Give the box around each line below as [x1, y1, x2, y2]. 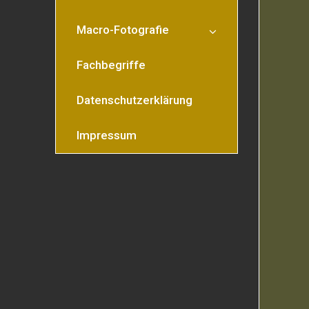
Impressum [77, 128, 137, 142]
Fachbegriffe [77, 57, 146, 72]
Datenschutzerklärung [77, 92, 192, 107]
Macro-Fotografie [77, 22, 169, 37]
